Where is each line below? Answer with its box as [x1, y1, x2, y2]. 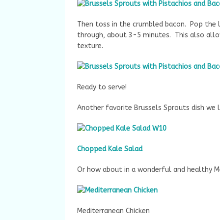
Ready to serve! [77, 83, 127, 91]
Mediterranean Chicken [77, 207, 150, 215]
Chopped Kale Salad [77, 145, 142, 153]
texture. [77, 42, 103, 50]
